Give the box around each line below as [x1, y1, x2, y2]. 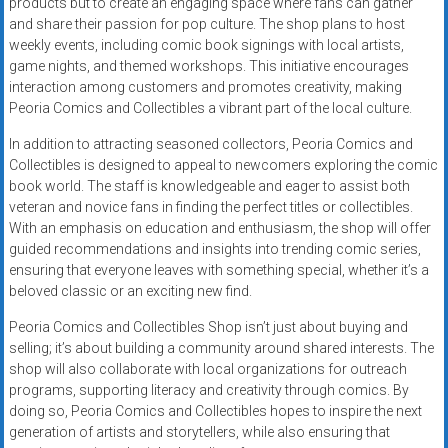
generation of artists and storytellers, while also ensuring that [8, 424, 390, 441]
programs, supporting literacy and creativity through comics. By [8, 382, 409, 399]
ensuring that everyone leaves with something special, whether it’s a [8, 262, 429, 279]
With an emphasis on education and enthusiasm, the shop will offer [8, 220, 431, 237]
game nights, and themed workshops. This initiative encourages [8, 58, 409, 75]
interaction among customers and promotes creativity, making [8, 79, 402, 96]
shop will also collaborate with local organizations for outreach [8, 361, 407, 378]
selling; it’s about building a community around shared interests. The [8, 340, 434, 357]
